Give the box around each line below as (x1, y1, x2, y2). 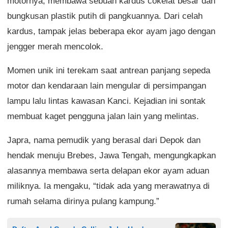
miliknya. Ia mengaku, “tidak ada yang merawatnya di (7, 181, 210, 191)
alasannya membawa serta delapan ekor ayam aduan (7, 166, 209, 176)
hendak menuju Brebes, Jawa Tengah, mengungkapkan (7, 151, 216, 160)
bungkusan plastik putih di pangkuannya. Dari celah (7, 11, 203, 21)
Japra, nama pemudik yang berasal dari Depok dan (7, 135, 201, 145)
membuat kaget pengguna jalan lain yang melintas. (7, 111, 199, 121)
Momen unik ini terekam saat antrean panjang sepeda (7, 66, 210, 75)
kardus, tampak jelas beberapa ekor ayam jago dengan (7, 26, 215, 36)
